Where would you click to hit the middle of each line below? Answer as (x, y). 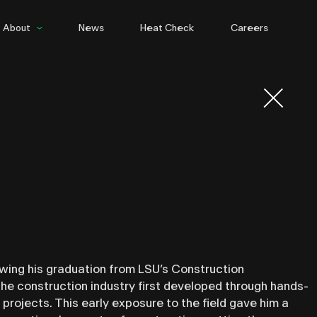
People (19, 46)
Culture (19, 64)
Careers (249, 28)
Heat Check (167, 28)
